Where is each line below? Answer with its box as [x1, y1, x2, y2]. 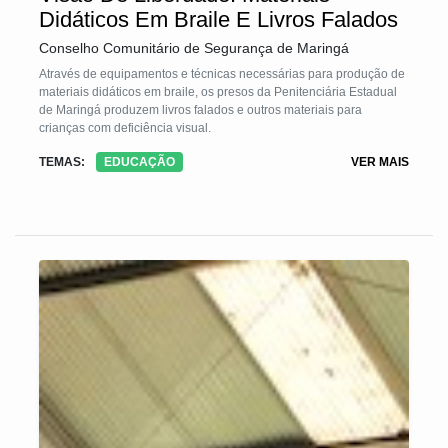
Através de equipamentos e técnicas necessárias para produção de [39, 67, 405, 80]
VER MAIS [351, 155, 409, 168]
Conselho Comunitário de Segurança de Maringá [39, 39, 349, 56]
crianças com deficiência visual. [39, 121, 211, 134]
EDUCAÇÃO [104, 155, 175, 168]
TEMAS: [39, 155, 85, 168]
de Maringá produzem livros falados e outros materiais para [39, 103, 362, 116]
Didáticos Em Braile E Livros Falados [39, 6, 398, 32]
